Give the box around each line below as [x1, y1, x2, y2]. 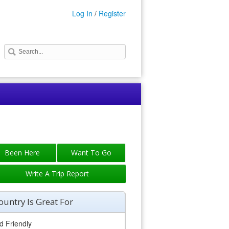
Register [99, 8, 126, 19]
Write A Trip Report [25, 169, 89, 179]
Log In [72, 8, 93, 19]
